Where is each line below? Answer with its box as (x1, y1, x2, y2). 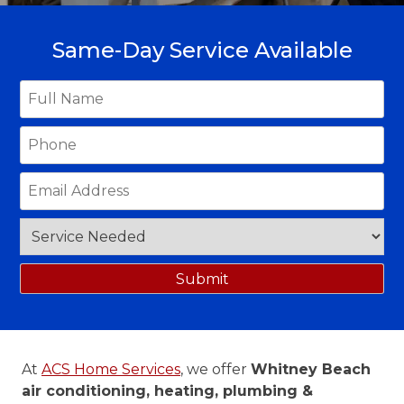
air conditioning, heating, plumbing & (22, 381, 313, 399)
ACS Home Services (41, 360, 180, 378)
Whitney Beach (251, 360, 371, 378)
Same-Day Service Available (51, 36, 353, 63)
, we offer (180, 360, 251, 378)
